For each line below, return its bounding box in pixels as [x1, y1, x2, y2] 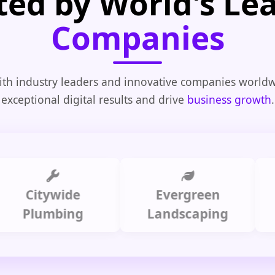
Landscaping [118, 204, 199, 222]
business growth [187, 91, 271, 107]
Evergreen [126, 185, 191, 203]
